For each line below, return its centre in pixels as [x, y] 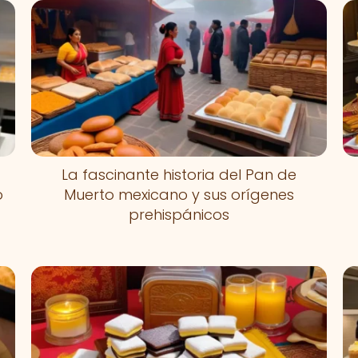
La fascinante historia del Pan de [179, 174]
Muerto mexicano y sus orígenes [179, 194]
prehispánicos [179, 214]
